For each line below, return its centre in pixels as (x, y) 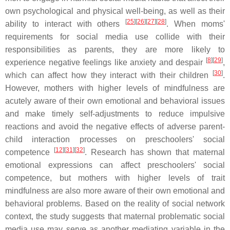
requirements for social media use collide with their (115, 37)
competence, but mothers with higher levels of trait (115, 178)
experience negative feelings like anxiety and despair (106, 62)
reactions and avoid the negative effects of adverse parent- (115, 127)
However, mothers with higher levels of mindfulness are (115, 88)
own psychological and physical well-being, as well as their (115, 11)
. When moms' (196, 24)
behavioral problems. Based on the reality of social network (115, 204)
